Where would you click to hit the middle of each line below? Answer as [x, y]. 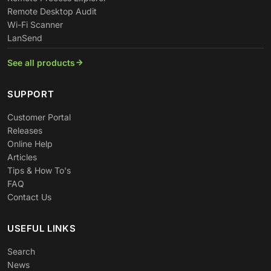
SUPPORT [31, 94]
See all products [41, 63]
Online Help [30, 144]
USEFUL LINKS [42, 228]
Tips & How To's [39, 170]
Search [21, 251]
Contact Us [29, 197]
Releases [25, 130]
